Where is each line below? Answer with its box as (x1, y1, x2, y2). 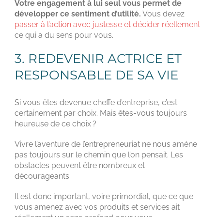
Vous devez (141, 9, 185, 19)
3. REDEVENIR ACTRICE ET (15, 51, 182, 67)
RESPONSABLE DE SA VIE (15, 67, 178, 83)
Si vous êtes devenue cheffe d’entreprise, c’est (15, 97, 177, 107)
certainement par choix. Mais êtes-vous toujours (15, 108, 187, 118)
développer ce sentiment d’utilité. (15, 9, 141, 19)
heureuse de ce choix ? (15, 119, 96, 128)
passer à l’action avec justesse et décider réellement (15, 20, 200, 30)
